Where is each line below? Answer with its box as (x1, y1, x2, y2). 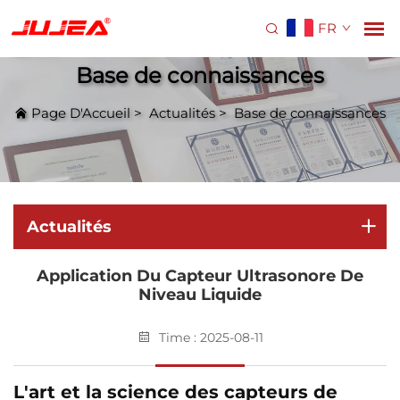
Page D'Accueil (31, 104, 130, 121)
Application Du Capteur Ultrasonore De (37, 266, 363, 286)
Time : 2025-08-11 (158, 329, 263, 346)
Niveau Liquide (138, 285, 262, 304)
